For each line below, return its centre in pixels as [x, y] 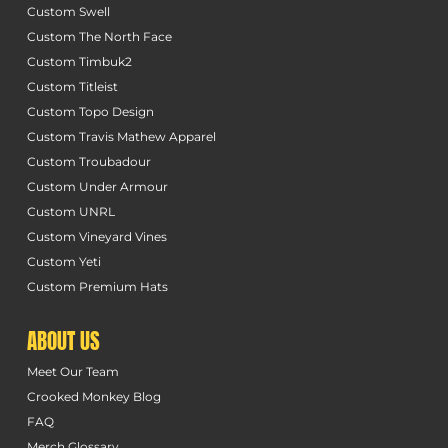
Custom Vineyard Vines [96, 237]
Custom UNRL [70, 212]
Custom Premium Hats [97, 287]
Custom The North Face [99, 37]
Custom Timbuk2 [79, 62]
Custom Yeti [63, 262]
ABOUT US [63, 340]
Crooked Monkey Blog [93, 396]
